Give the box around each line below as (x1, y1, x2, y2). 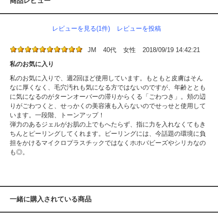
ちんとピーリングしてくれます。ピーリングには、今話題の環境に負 (10, 129, 206, 137)
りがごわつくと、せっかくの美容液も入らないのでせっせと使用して (10, 102, 206, 109)
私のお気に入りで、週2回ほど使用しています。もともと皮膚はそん (10, 74, 203, 82)
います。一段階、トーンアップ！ (10, 111, 105, 119)
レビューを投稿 (117, 24, 161, 32)
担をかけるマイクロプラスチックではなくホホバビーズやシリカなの (10, 139, 206, 146)
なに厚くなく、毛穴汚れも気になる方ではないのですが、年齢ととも (10, 83, 206, 91)
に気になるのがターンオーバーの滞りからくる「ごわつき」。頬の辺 (10, 92, 206, 100)
